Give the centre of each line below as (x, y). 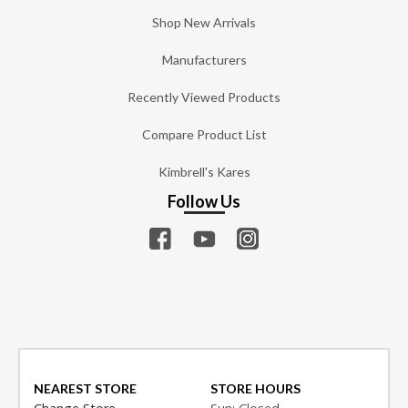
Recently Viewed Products (204, 97)
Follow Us (204, 202)
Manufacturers (204, 59)
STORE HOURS (256, 389)
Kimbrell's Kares (204, 171)
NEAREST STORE (85, 389)
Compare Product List (204, 134)
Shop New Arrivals (204, 22)
